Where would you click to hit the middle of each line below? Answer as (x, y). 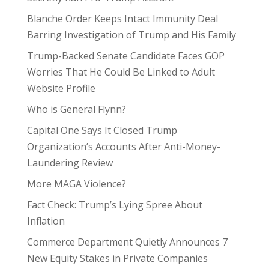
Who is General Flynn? (76, 109)
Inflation (46, 221)
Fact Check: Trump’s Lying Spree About (114, 205)
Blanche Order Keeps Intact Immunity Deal (122, 19)
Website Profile (61, 88)
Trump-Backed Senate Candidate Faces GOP (125, 56)
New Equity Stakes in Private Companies (117, 258)
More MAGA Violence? (76, 184)
